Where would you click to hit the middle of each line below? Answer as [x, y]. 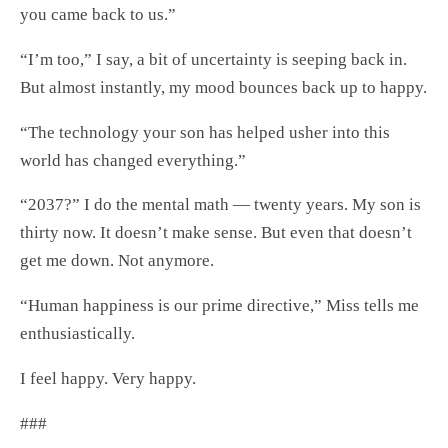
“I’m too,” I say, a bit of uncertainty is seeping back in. [213, 59]
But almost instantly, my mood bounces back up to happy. [223, 87]
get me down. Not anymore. [117, 261]
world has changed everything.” [133, 160]
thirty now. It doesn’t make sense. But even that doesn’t [216, 233]
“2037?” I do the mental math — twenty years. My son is [220, 205]
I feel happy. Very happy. [108, 379]
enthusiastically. [77, 334]
